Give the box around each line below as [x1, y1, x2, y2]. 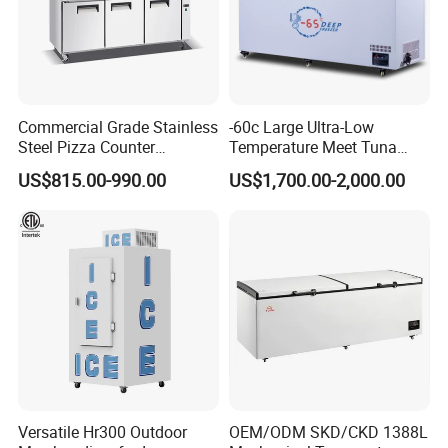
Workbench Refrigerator [18, 155, 185, 178]
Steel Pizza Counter [18, 135, 156, 158]
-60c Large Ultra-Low [228, 115, 374, 138]
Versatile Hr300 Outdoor [18, 421, 188, 443]
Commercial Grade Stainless [18, 115, 219, 138]
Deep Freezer [228, 155, 320, 178]
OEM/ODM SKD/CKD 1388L [228, 421, 428, 443]
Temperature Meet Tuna [228, 135, 397, 158]
